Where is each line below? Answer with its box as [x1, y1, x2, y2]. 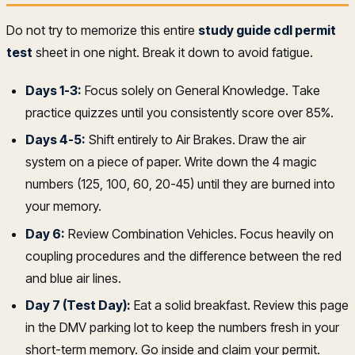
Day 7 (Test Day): [25, 296, 131, 313]
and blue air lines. [25, 269, 121, 286]
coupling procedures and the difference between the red [25, 247, 342, 264]
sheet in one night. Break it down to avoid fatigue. [32, 44, 313, 60]
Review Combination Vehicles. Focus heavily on [65, 225, 334, 242]
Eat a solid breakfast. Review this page [131, 296, 349, 313]
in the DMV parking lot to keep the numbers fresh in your [25, 319, 339, 335]
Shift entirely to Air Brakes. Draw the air [86, 132, 306, 148]
